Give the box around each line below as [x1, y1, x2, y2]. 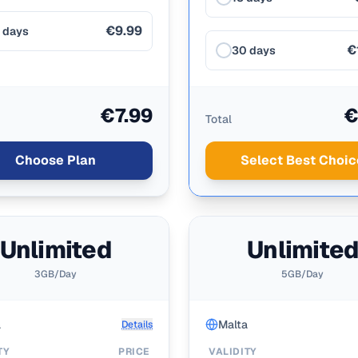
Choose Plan [14, 152, 96, 169]
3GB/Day [34, 268, 77, 280]
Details [121, 318, 153, 331]
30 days [232, 43, 276, 58]
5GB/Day [281, 268, 324, 280]
